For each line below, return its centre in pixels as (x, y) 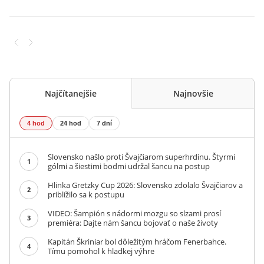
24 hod (71, 123)
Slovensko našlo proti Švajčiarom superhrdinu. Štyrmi (141, 156)
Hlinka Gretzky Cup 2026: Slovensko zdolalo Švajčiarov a (145, 185)
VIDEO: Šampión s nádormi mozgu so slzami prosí (134, 213)
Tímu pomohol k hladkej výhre (101, 251)
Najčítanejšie (71, 93)
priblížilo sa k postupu (86, 194)
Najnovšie (193, 93)
